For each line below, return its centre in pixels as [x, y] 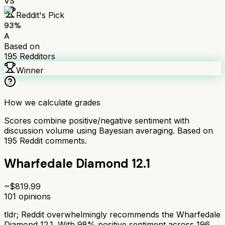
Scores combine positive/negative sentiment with [97, 120]
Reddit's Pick [40, 15]
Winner [30, 70]
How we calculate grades [52, 102]
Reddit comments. [52, 140]
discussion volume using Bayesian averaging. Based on [108, 130]
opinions [33, 196]
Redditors [36, 56]
